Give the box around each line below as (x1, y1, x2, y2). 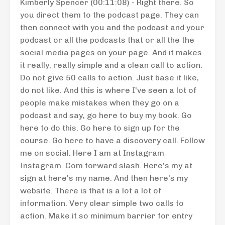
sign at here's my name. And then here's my (20, 173, 188, 183)
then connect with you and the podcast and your (20, 23, 204, 32)
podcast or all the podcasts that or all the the (20, 35, 194, 45)
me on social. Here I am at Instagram (20, 148, 164, 158)
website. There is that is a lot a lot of (20, 186, 161, 195)
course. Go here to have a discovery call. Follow (20, 136, 205, 145)
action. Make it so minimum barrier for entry (20, 211, 192, 220)
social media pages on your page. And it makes (20, 48, 202, 57)
